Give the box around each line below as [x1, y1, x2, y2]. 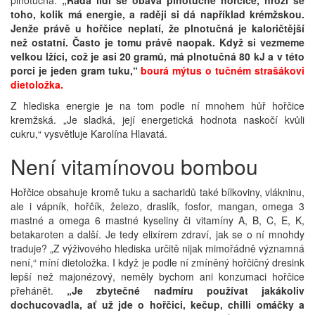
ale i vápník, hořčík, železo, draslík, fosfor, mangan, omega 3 [11, 198, 304, 213]
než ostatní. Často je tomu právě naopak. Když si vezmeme [11, 34, 304, 49]
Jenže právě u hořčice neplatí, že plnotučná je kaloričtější [11, 20, 304, 35]
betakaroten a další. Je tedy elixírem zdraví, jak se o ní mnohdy [11, 226, 304, 241]
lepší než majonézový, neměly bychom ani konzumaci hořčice [11, 269, 304, 283]
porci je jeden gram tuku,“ [11, 63, 138, 77]
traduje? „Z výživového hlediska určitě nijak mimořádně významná [11, 240, 304, 255]
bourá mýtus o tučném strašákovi [141, 63, 305, 77]
